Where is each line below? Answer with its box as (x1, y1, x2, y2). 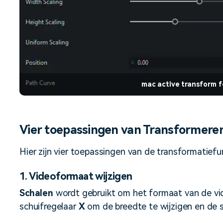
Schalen (19, 188, 53, 199)
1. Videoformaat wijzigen (19, 170, 132, 183)
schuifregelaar (19, 201, 79, 212)
